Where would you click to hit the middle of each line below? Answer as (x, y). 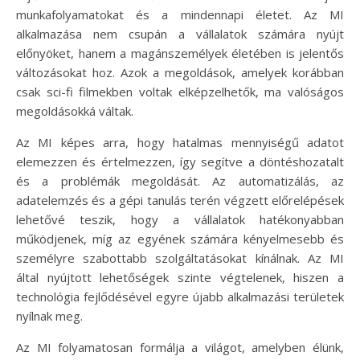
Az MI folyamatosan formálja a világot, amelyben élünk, (180, 347)
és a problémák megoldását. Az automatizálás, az (180, 180)
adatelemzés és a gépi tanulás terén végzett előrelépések (180, 200)
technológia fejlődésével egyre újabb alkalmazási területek (180, 296)
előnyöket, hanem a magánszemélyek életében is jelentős (180, 53)
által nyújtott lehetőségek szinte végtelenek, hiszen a (180, 277)
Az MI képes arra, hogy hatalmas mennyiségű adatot (180, 142)
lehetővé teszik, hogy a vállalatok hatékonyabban (180, 219)
